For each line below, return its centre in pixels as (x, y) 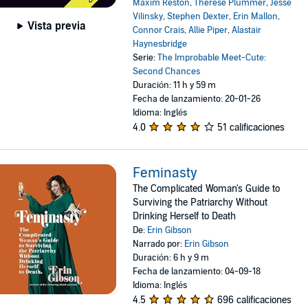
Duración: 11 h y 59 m (175, 85)
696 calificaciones (255, 300)
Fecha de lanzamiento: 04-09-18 (197, 272)
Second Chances (167, 71)
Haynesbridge (160, 44)
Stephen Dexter (198, 16)
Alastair (247, 30)
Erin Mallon (256, 16)
